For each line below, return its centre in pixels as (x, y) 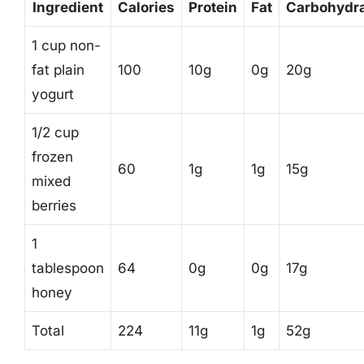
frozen (52, 156)
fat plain (58, 69)
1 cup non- (66, 45)
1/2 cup (55, 132)
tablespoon (68, 268)
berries (54, 205)
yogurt (53, 94)
